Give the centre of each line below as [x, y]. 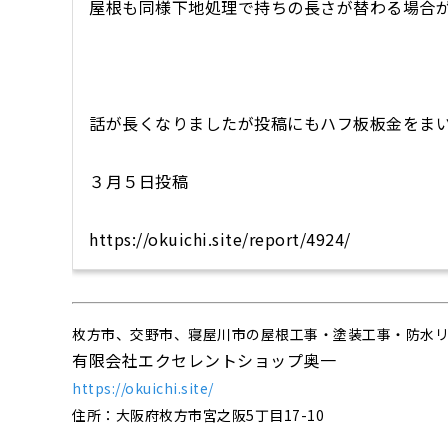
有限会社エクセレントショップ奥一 [204, 360]
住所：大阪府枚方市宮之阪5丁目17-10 [198, 415]
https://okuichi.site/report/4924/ [220, 239]
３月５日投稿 [138, 181]
